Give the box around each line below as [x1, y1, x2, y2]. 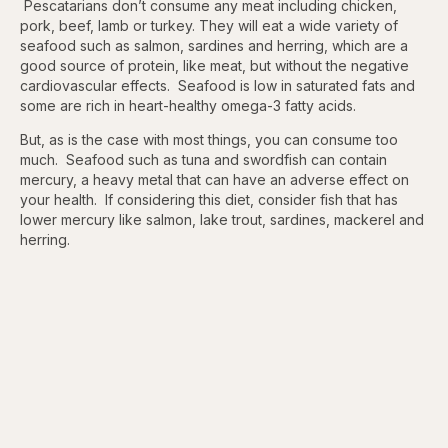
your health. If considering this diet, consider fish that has [20, 191, 398, 209]
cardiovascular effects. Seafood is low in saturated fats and [20, 77, 415, 95]
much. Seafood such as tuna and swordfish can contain [20, 151, 387, 169]
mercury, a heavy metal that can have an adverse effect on [20, 171, 409, 189]
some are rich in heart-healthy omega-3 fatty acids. [20, 97, 356, 115]
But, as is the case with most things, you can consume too [20, 131, 398, 149]
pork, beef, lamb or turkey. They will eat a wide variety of [20, 17, 398, 35]
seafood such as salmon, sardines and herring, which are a [20, 37, 408, 55]
